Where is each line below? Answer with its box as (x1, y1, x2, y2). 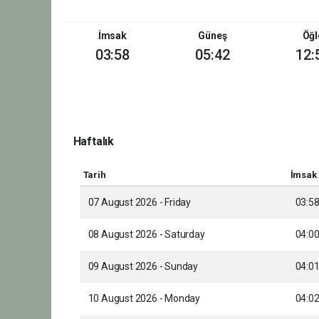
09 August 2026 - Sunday (88, 260, 199, 272)
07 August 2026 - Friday (88, 196, 192, 208)
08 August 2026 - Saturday (88, 228, 205, 240)
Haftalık (73, 134, 114, 148)
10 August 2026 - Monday (88, 292, 201, 304)
